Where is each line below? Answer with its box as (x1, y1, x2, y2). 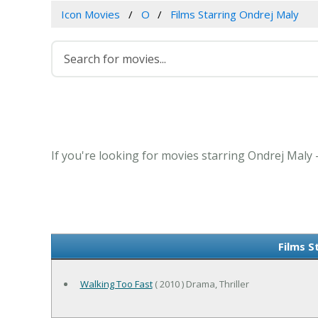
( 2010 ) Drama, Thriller (152, 278, 249, 291)
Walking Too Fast (79, 278, 153, 291)
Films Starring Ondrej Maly (170, 7, 300, 22)
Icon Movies (60, 7, 120, 22)
